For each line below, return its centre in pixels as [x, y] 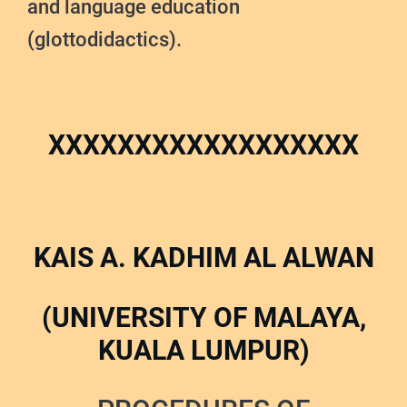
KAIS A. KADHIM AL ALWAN [203, 258]
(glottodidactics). [104, 40]
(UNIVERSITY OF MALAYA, [203, 318]
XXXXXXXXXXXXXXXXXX [203, 145]
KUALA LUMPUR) [203, 351]
